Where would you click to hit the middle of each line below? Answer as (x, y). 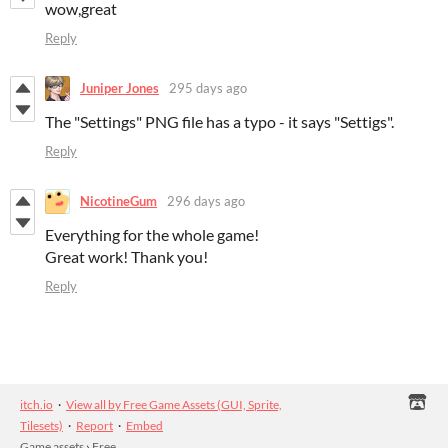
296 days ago (206, 201)
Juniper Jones (119, 88)
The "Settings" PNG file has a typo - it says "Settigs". (219, 121)
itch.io (36, 404)
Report (94, 425)
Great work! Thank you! (126, 256)
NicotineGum (118, 201)
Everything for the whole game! (152, 234)
